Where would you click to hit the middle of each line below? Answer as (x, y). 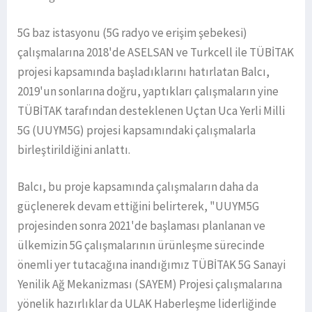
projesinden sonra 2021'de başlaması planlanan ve (141, 226)
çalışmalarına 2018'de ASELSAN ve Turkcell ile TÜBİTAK (156, 53)
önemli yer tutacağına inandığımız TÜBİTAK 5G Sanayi (151, 265)
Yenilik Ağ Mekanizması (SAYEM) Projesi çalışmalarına (150, 284)
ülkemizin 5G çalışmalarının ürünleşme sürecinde (141, 245)
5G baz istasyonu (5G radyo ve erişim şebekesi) (132, 33)
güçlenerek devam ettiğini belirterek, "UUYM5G (138, 206)
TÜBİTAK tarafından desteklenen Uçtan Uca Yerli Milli (151, 111)
